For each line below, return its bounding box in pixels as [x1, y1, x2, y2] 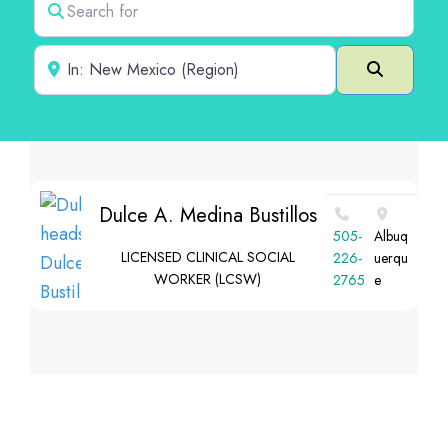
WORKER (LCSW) [154, 269, 262, 289]
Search [381, 57, 429, 80]
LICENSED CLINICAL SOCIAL [120, 247, 295, 267]
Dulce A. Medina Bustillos [98, 201, 317, 230]
